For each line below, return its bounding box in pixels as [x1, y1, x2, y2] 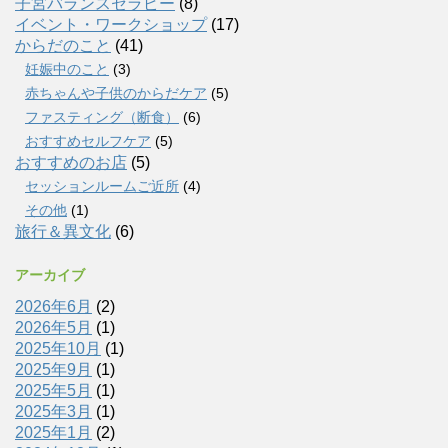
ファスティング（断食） [25, 108, 179, 125]
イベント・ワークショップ [15, 15, 207, 33]
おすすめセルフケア [25, 132, 151, 149]
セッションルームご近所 [25, 177, 179, 194]
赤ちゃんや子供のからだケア [25, 84, 207, 101]
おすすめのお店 [15, 153, 127, 171]
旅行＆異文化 [15, 222, 111, 240]
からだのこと [15, 36, 111, 54]
